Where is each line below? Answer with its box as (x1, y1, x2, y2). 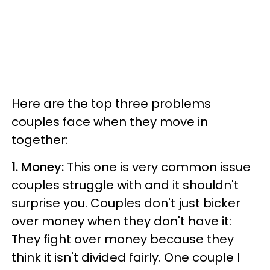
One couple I (164, 249, 240, 266)
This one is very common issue (67, 159, 251, 175)
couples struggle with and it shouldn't (11, 177, 239, 193)
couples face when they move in (11, 113, 208, 130)
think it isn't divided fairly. (11, 249, 164, 266)
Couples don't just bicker (90, 195, 240, 212)
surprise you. (11, 195, 90, 212)
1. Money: (11, 159, 67, 175)
